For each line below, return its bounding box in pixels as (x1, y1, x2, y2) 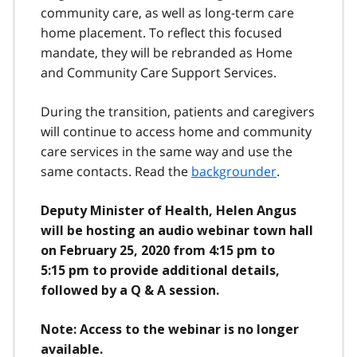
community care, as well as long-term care (41, 3, 294, 22)
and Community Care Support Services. (41, 63, 277, 81)
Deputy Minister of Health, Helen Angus (41, 202, 296, 218)
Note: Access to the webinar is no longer (41, 321, 299, 337)
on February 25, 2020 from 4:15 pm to (41, 242, 275, 258)
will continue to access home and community (41, 122, 312, 140)
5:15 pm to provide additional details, (41, 262, 280, 278)
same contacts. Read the (41, 162, 191, 180)
